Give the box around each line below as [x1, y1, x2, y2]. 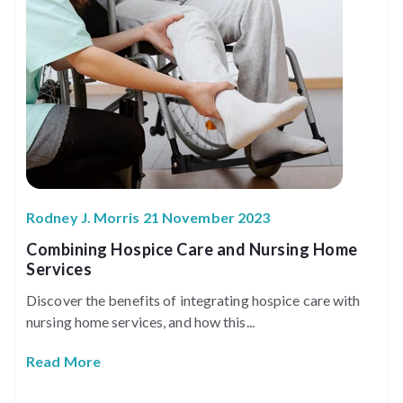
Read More [26, 352, 101, 370]
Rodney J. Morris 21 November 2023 [26, 208, 271, 226]
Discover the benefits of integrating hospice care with [26, 291, 361, 309]
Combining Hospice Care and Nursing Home [26, 238, 358, 259]
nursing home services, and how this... [26, 312, 255, 330]
